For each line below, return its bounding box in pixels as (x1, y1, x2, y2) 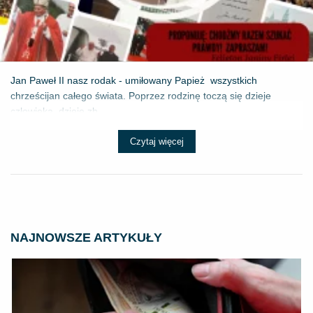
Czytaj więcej (129, 136, 184, 147)
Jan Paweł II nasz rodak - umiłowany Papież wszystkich (10, 74, 257, 86)
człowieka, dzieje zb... (10, 105, 106, 117)
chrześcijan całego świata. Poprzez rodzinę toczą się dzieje (10, 89, 271, 101)
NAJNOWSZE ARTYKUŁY (10, 230, 162, 245)
